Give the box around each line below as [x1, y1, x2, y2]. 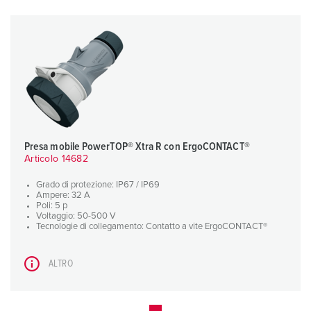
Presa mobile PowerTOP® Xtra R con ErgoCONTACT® [24, 141, 250, 153]
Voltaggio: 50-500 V [36, 212, 116, 221]
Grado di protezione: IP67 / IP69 [36, 180, 160, 190]
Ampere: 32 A [36, 191, 90, 201]
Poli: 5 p [36, 201, 67, 211]
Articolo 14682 [24, 154, 88, 165]
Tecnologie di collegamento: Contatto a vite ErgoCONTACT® [36, 222, 267, 232]
